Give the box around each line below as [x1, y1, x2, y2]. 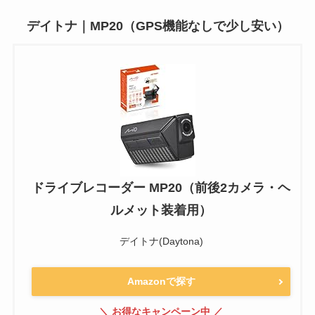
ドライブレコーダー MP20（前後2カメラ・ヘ [32, 180, 290, 195]
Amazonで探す [127, 276, 195, 288]
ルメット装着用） [110, 202, 212, 217]
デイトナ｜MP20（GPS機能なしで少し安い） [26, 18, 289, 33]
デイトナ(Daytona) [119, 235, 203, 247]
